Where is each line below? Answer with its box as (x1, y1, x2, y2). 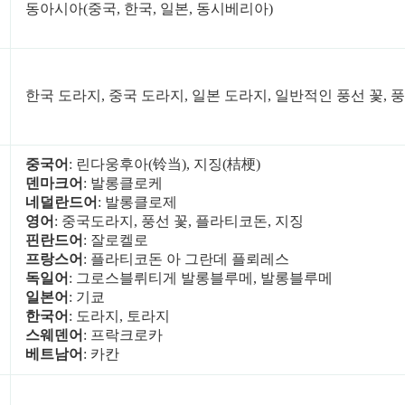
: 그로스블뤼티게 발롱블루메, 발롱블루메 (68, 269, 333, 286)
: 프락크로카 (82, 326, 163, 343)
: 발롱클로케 (82, 174, 163, 191)
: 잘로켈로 (82, 231, 148, 248)
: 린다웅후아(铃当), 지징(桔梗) (68, 155, 260, 172)
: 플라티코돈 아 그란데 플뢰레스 (82, 250, 289, 267)
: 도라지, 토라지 (68, 307, 170, 324)
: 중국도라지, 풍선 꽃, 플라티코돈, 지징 (53, 212, 304, 229)
